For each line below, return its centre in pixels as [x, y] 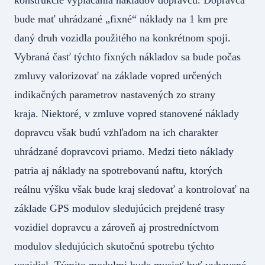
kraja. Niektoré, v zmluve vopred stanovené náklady [127, 113]
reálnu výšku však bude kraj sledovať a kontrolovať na [132, 189]
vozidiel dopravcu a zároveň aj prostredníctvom [117, 227]
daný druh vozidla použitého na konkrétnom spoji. [122, 38]
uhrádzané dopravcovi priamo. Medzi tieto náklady [124, 151]
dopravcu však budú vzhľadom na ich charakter [116, 132]
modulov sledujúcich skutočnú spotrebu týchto [114, 246]
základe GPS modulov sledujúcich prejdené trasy [119, 208]
